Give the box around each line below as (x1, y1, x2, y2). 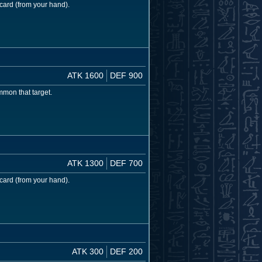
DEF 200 (110, 246, 143, 256)
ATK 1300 (67, 158, 104, 168)
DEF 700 (110, 158, 143, 168)
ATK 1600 (67, 71, 104, 81)
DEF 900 (110, 71, 143, 81)
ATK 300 (72, 246, 104, 256)
